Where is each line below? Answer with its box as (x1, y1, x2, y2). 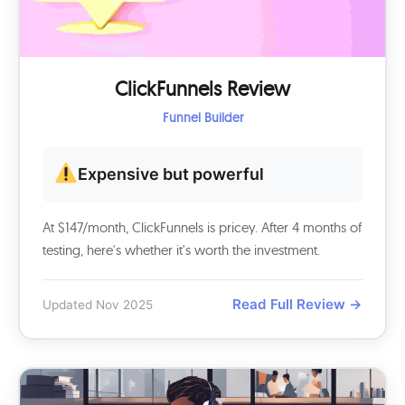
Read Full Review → (232, 296, 363, 313)
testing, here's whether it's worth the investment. (42, 241, 320, 259)
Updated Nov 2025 (42, 297, 153, 312)
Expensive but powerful (78, 165, 265, 184)
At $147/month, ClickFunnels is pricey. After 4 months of (42, 219, 362, 236)
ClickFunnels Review (115, 76, 290, 101)
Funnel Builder (162, 109, 243, 126)
